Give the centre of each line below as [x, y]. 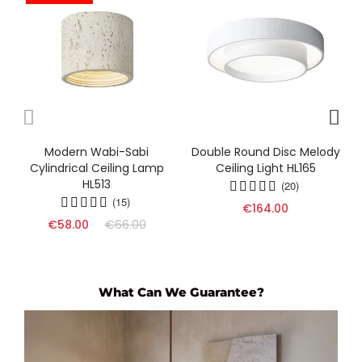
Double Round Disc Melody [265, 152]
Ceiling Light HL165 [265, 168]
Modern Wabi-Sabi [97, 152]
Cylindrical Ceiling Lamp [97, 168]
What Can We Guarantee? [181, 292]
